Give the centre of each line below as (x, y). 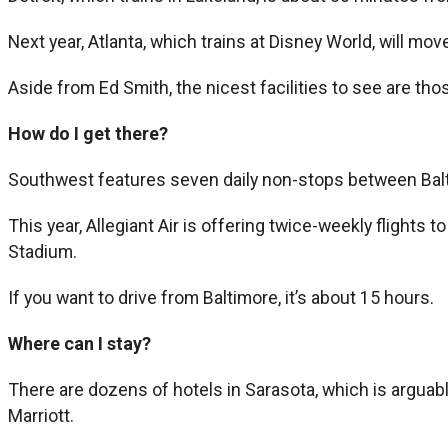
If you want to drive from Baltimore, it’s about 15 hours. (221, 297)
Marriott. (41, 415)
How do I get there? (88, 133)
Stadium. (42, 251)
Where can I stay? (79, 343)
